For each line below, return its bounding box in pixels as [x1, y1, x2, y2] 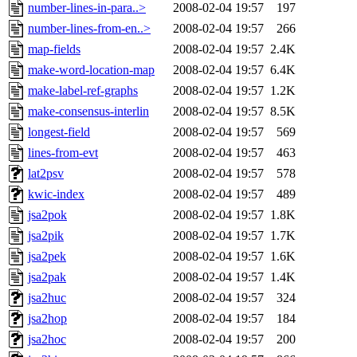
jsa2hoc [28, 332, 66, 347]
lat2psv [28, 167, 64, 181]
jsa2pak [28, 270, 66, 284]
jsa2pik [28, 229, 64, 243]
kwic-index [28, 187, 84, 202]
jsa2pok [28, 208, 67, 222]
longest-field [28, 125, 90, 139]
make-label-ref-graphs [28, 84, 138, 98]
